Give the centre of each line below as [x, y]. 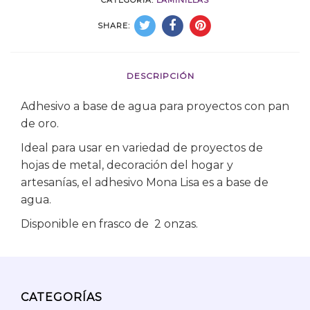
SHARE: [113, 26]
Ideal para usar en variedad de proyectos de [142, 148]
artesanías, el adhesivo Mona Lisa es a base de [145, 183]
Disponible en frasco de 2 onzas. [109, 224]
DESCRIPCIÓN [161, 76]
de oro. [40, 124]
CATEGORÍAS [62, 298]
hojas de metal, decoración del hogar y [127, 165]
